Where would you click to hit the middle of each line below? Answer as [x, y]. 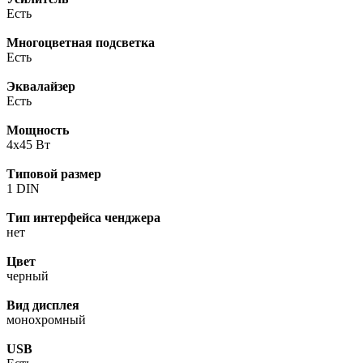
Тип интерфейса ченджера [83, 217]
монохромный [46, 319]
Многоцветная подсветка [81, 42]
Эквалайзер [41, 86]
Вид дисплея [43, 305]
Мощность [38, 130]
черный [28, 275]
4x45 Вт [28, 144]
